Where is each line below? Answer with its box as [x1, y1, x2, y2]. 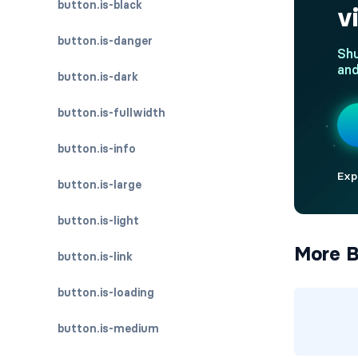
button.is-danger [58, 34, 153, 48]
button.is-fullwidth [58, 105, 165, 120]
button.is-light [58, 213, 139, 228]
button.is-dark [58, 70, 138, 84]
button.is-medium [58, 321, 159, 336]
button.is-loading [58, 285, 154, 300]
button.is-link [58, 249, 133, 264]
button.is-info [58, 141, 136, 156]
